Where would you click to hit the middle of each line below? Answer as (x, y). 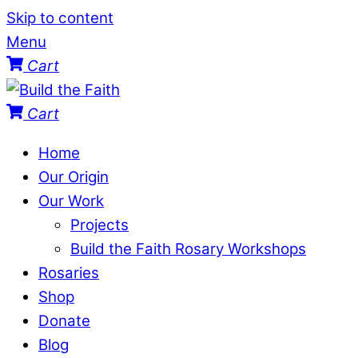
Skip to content (60, 18)
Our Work (71, 201)
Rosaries (69, 272)
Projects (99, 225)
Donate (64, 320)
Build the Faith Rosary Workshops (188, 249)
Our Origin (74, 177)
